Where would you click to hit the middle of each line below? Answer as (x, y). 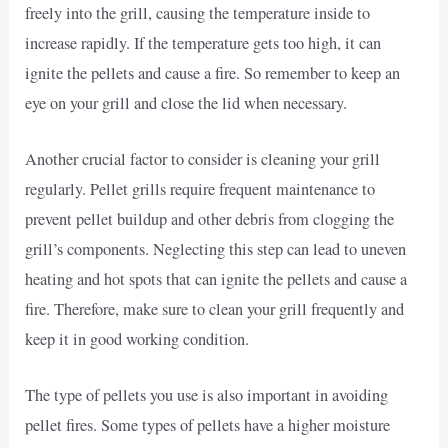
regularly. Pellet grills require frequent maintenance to (200, 189)
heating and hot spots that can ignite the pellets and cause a (216, 279)
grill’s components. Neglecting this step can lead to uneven (216, 249)
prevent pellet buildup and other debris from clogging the (210, 219)
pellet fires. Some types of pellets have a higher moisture (208, 425)
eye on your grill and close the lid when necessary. (186, 102)
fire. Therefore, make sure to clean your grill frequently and (215, 309)
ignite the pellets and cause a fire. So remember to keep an (213, 72)
